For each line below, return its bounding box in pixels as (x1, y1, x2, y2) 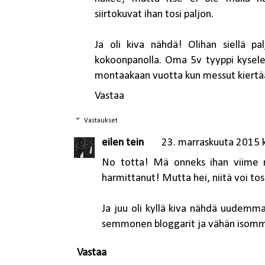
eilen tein (102, 137, 144, 148)
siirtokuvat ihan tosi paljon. (95, 9, 214, 21)
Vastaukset (84, 117, 118, 125)
